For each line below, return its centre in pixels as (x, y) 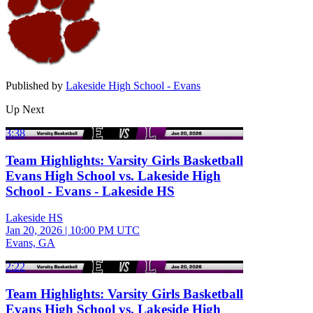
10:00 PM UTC (105, 231)
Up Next (25, 109)
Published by (36, 85)
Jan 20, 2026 (34, 231)
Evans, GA (30, 243)
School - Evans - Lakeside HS (90, 191)
